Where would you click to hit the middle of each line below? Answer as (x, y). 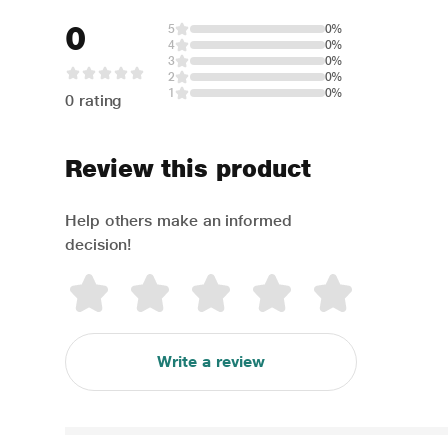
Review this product (188, 168)
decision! (98, 244)
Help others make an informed (178, 220)
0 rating (94, 100)
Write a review (210, 361)
